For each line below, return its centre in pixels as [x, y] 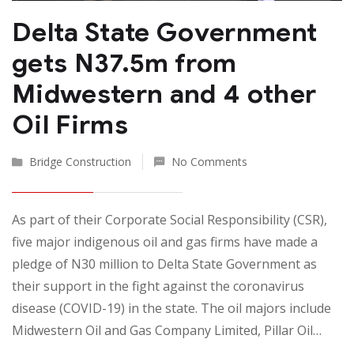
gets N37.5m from [124, 63]
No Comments [209, 162]
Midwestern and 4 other [164, 94]
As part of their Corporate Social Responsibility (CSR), [169, 220]
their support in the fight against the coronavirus [158, 286]
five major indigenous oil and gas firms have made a [165, 242]
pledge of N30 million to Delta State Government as [164, 264]
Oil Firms [70, 125]
